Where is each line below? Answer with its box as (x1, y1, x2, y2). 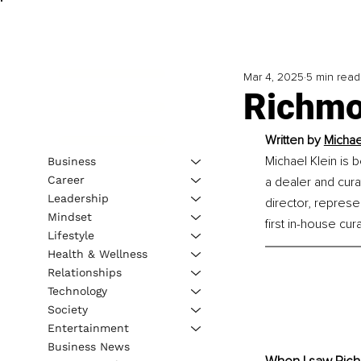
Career (47, 172, 85, 186)
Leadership (47, 191, 109, 205)
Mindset (47, 210, 92, 223)
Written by (264, 132, 324, 149)
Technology (47, 284, 107, 297)
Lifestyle (47, 228, 94, 242)
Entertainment (47, 321, 129, 334)
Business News (47, 339, 130, 353)
